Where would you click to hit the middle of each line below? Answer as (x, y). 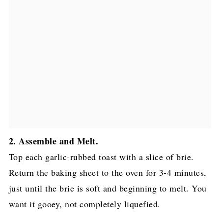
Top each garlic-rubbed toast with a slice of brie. (101, 157)
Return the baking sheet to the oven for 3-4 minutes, (108, 173)
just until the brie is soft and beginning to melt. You (108, 188)
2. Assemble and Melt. (54, 141)
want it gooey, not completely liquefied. (84, 204)
